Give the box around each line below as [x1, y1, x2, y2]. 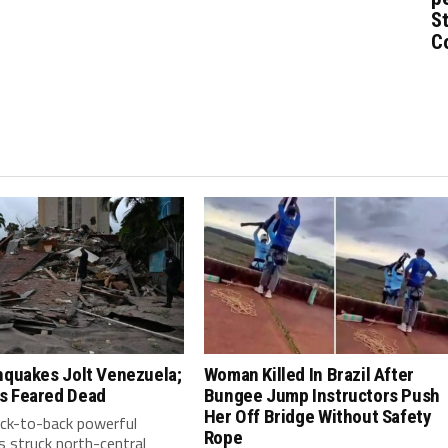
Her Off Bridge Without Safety [203, 404, 432, 428]
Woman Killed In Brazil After [203, 362, 414, 386]
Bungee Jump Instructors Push [203, 383, 440, 407]
